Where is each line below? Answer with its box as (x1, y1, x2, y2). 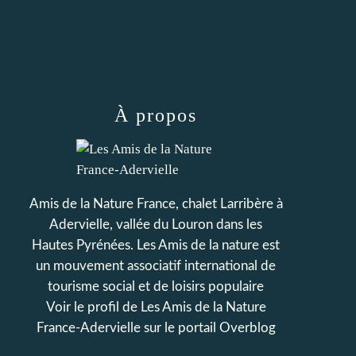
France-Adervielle (36, 321, 141, 335)
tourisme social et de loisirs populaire (48, 280, 264, 293)
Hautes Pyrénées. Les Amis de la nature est (32, 238, 280, 252)
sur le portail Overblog (140, 321, 276, 335)
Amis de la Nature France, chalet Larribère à (29, 197, 283, 211)
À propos (114, 105, 197, 126)
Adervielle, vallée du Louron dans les (49, 218, 262, 231)
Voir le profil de (45, 300, 141, 314)
